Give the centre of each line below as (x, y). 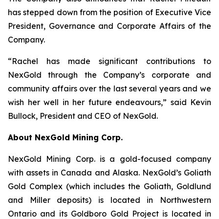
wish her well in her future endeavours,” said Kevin (109, 102)
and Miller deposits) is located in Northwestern (109, 200)
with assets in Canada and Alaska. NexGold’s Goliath (109, 173)
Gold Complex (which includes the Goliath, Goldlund (109, 186)
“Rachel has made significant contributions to (109, 61)
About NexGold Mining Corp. (65, 137)
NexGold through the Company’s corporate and (109, 75)
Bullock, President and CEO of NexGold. (83, 116)
